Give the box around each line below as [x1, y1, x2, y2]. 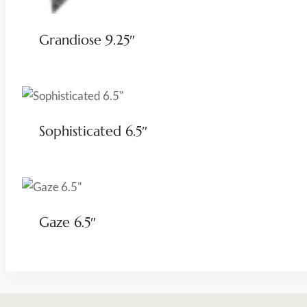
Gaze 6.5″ [38, 213, 96, 231]
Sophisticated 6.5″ [38, 122, 147, 140]
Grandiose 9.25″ [38, 31, 135, 49]
